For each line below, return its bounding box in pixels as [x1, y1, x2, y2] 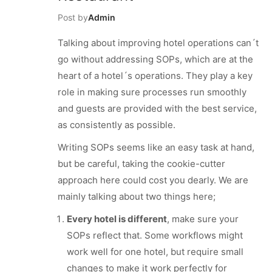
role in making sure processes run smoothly [58, 86, 246, 98]
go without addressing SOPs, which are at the [58, 53, 253, 65]
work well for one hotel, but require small [67, 245, 243, 257]
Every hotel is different [67, 212, 167, 225]
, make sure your [167, 212, 239, 225]
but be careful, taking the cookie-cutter [58, 157, 225, 169]
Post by [58, 12, 88, 22]
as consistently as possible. [58, 118, 175, 131]
